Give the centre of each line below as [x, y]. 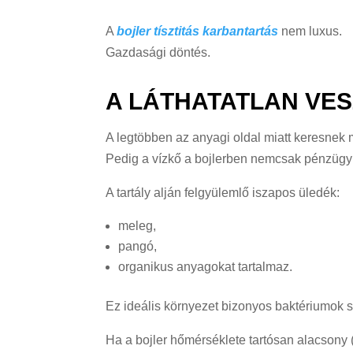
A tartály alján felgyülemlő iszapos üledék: [223, 192]
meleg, [137, 225]
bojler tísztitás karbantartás [198, 31]
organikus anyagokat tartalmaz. [206, 266]
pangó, [138, 246]
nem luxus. [310, 31]
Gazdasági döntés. [158, 52]
